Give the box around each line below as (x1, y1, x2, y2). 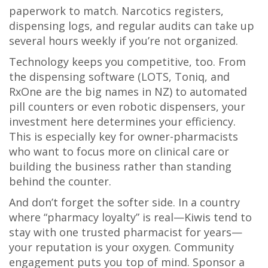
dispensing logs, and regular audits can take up (9, 19, 254, 33)
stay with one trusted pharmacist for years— (9, 225, 242, 240)
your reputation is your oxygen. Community (9, 240, 234, 255)
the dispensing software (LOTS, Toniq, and (9, 69, 230, 84)
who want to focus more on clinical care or (9, 144, 229, 159)
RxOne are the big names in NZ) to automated (9, 84, 247, 99)
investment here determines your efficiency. (9, 114, 236, 129)
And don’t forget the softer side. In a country (9, 195, 240, 210)
